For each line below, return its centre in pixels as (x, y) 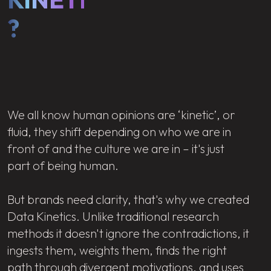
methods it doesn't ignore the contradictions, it (128, 233)
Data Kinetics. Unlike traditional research (113, 216)
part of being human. (63, 165)
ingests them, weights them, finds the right (117, 250)
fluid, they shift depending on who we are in (119, 131)
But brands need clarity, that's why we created (128, 199)
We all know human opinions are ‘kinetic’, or (121, 114)
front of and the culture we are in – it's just (116, 148)
